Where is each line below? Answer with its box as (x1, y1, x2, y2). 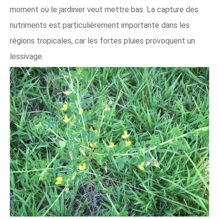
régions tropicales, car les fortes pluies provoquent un (10, 36, 195, 45)
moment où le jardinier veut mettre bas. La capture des (10, 4, 198, 14)
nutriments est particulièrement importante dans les (10, 20, 190, 30)
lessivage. (10, 51, 44, 61)
